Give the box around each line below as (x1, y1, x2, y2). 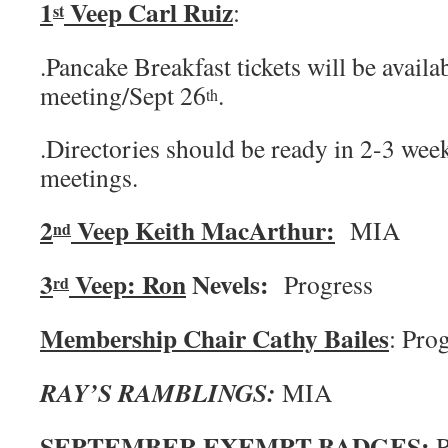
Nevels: (186, 265, 284, 303)
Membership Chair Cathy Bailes (40, 319, 389, 357)
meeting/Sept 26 (40, 78, 206, 112)
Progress (284, 267, 373, 301)
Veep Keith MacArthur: (71, 211, 335, 249)
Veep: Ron (69, 265, 186, 303)
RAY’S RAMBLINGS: (40, 374, 282, 410)
